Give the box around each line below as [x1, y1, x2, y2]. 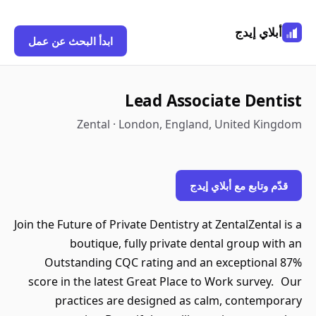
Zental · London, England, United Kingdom [77, 116, 302, 132]
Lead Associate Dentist [124, 90, 302, 111]
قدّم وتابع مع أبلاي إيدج [190, 178, 288, 193]
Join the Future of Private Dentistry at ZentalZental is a [14, 217, 302, 232]
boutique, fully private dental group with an [70, 236, 302, 251]
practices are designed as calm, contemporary [55, 293, 302, 308]
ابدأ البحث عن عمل [28, 34, 113, 48]
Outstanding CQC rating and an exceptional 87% [44, 255, 302, 270]
